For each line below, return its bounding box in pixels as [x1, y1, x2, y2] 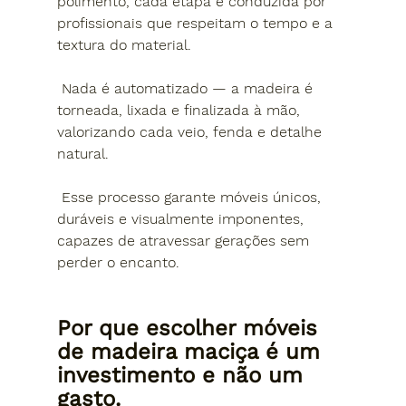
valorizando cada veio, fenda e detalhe [56, 122, 326, 140]
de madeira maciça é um [56, 338, 327, 364]
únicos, [272, 188, 325, 206]
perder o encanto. [56, 253, 179, 271]
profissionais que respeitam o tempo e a [56, 14, 337, 32]
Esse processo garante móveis [61, 188, 273, 206]
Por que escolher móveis [56, 314, 324, 341]
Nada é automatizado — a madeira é [61, 79, 317, 97]
